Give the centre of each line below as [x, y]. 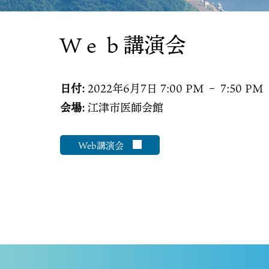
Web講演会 [105, 145]
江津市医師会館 [125, 107]
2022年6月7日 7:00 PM [146, 88]
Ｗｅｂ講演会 [123, 45]
